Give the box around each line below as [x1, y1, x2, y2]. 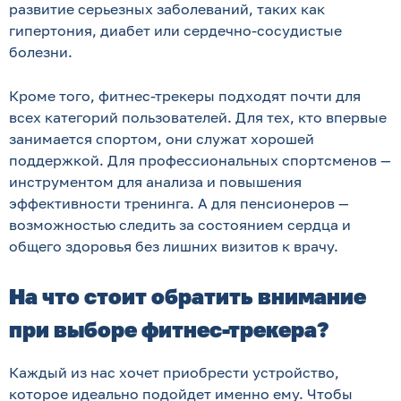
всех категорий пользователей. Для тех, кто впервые [9, 108, 387, 126]
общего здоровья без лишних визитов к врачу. [9, 237, 338, 255]
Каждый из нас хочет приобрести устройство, [9, 363, 339, 381]
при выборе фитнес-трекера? [9, 316, 328, 342]
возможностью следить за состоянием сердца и [9, 216, 351, 234]
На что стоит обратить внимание [9, 283, 366, 309]
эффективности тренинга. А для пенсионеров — [9, 194, 349, 212]
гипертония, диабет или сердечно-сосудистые [9, 21, 342, 39]
